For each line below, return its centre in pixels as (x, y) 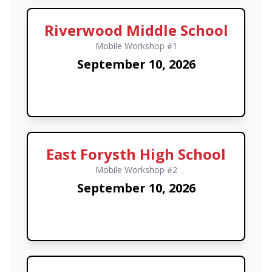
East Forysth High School (136, 154)
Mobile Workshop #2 (136, 169)
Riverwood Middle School (136, 30)
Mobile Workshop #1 (136, 46)
